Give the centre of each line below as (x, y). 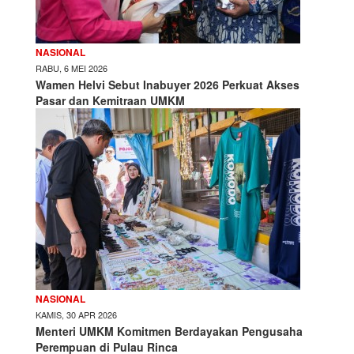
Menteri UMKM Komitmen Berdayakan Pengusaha (169, 331)
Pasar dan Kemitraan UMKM (110, 100)
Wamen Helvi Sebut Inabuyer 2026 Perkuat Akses (168, 84)
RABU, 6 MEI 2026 (72, 68)
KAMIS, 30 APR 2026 (76, 314)
